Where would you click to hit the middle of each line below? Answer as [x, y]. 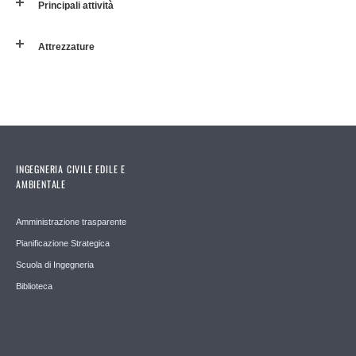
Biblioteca [34, 286]
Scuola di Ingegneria [55, 264]
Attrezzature [66, 46]
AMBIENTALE [41, 184]
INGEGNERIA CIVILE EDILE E [71, 168]
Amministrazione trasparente [71, 221]
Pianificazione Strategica [63, 243]
